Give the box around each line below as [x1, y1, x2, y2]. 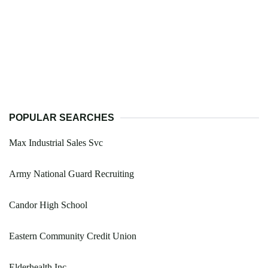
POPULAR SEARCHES [9, 112, 114, 123]
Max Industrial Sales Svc [9, 137, 103, 148]
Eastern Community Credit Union [9, 230, 136, 241]
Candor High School [9, 199, 87, 210]
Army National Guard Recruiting [9, 168, 134, 179]
